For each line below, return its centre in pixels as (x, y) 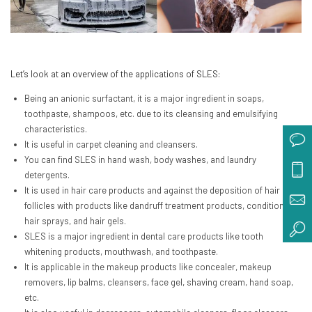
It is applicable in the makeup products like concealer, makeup (148, 266)
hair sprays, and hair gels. (75, 220)
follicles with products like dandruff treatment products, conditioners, (162, 205)
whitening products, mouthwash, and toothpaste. (122, 251)
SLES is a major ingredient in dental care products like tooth (143, 236)
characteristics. (55, 128)
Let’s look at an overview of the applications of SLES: (115, 73)
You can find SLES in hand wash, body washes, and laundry (140, 159)
